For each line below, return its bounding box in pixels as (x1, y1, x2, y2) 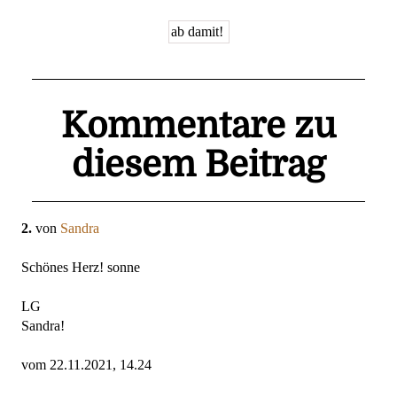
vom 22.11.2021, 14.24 (21, 356, 152, 372)
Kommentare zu (61, 105, 336, 146)
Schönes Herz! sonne (21, 259, 140, 275)
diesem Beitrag (72, 144, 325, 185)
